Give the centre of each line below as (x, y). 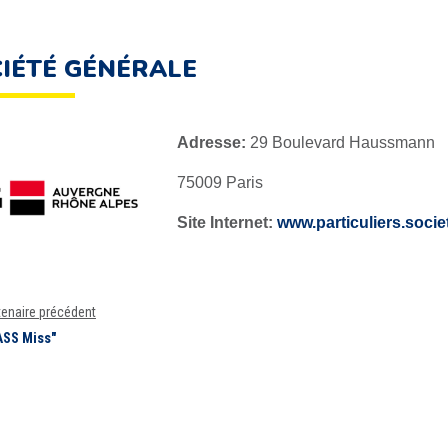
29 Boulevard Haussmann (342, 142)
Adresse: (213, 142)
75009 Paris (220, 182)
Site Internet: (227, 222)
